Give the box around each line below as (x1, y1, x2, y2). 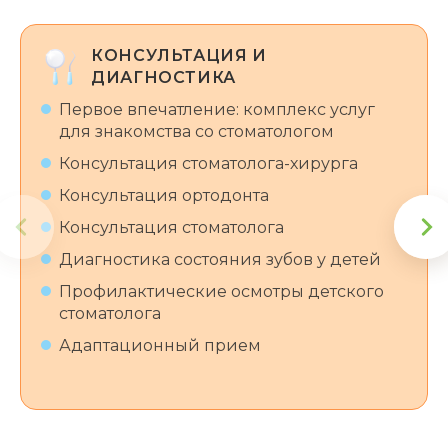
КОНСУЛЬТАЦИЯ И (91, 46, 267, 66)
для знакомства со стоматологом (59, 122, 334, 142)
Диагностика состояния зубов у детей (59, 250, 381, 270)
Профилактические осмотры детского (59, 282, 384, 302)
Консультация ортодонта (59, 186, 269, 206)
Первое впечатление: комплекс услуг (59, 100, 375, 120)
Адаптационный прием (59, 336, 261, 356)
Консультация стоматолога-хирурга (59, 154, 358, 174)
